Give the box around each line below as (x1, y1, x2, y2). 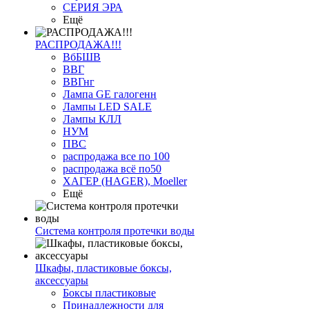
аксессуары (35, 275, 88, 287)
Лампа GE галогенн (63, 88, 157, 101)
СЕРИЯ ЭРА (63, 1, 123, 14)
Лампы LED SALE (63, 101, 152, 113)
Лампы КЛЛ (63, 113, 121, 126)
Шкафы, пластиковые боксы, (35, 262, 172, 275)
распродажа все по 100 (63, 150, 170, 163)
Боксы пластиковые (63, 287, 156, 299)
